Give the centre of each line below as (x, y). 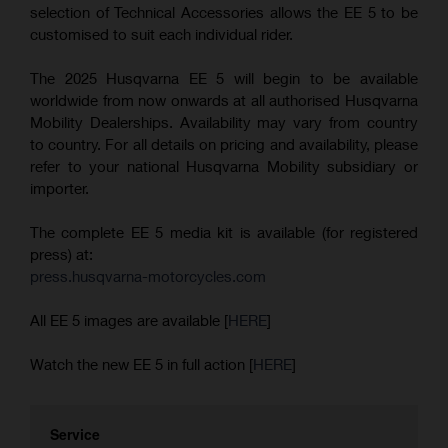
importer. (59, 187)
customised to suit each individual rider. (161, 33)
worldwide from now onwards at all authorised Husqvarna (224, 99)
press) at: (61, 253)
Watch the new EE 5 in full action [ (141, 363)
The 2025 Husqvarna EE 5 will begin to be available (224, 77)
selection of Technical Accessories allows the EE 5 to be (224, 11)
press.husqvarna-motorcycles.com (148, 275)
